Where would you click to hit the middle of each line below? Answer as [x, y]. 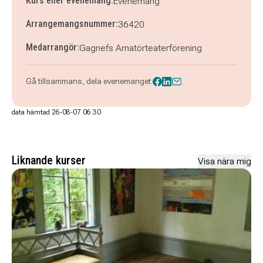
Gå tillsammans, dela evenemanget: [89, 81]
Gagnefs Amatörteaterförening [141, 48]
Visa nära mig [225, 161]
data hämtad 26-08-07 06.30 [56, 112]
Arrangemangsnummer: [72, 24]
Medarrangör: [53, 47]
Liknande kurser [49, 160]
